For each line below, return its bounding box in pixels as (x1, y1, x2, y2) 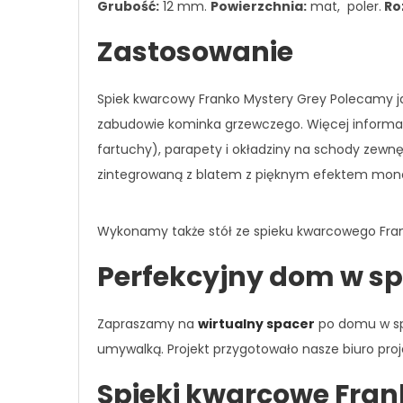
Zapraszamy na (97, 314, 198, 333)
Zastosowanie (97, 33, 293, 71)
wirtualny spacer (198, 314, 315, 333)
